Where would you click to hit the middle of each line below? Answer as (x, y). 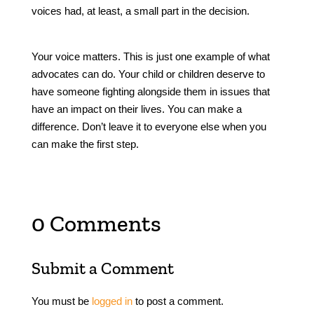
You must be (61, 301)
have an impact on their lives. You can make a (136, 109)
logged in (112, 301)
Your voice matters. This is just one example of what (150, 56)
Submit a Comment (102, 268)
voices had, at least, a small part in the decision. (142, 11)
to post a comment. (178, 301)
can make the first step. (85, 144)
